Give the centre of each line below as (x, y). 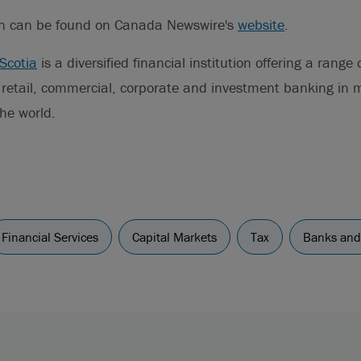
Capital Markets (174, 237)
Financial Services (50, 237)
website (261, 25)
